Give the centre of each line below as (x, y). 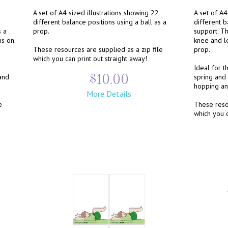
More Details (109, 94)
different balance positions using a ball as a (100, 22)
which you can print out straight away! (90, 59)
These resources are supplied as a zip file (98, 49)
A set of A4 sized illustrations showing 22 (96, 13)
